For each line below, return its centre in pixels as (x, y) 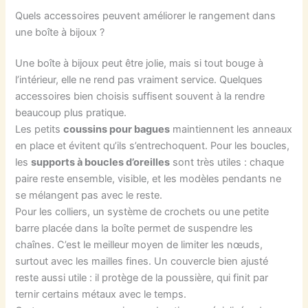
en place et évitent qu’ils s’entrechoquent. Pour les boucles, (153, 146)
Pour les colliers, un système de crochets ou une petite (142, 212)
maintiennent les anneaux (231, 130)
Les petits (40, 130)
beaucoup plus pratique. (71, 113)
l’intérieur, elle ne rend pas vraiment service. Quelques (139, 80)
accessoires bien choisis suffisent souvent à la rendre (140, 97)
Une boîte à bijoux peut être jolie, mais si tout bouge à (140, 64)
